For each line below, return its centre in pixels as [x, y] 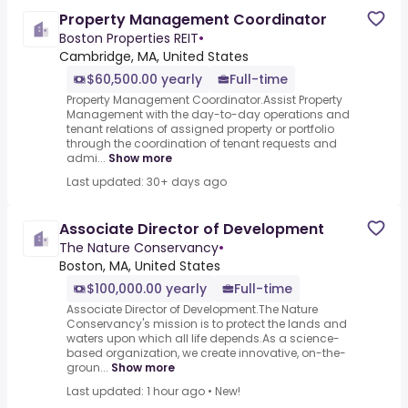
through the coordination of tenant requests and [202, 144]
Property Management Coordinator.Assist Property [204, 100]
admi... [86, 158]
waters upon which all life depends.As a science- [203, 339]
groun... [87, 368]
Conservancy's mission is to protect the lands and [207, 324]
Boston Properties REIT [129, 39]
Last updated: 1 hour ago [136, 392]
